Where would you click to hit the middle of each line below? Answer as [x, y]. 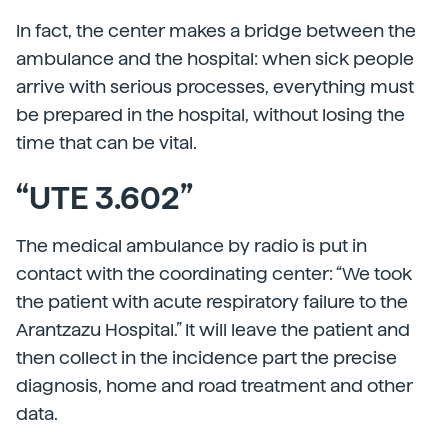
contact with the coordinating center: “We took [214, 273]
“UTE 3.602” [104, 198]
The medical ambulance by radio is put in [191, 245]
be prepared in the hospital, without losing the [210, 114]
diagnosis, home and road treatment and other [214, 385]
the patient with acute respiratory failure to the [212, 301]
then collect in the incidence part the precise [206, 357]
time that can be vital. [106, 142]
